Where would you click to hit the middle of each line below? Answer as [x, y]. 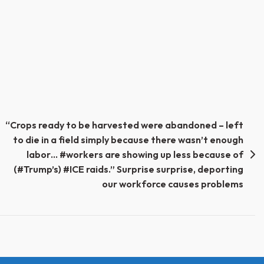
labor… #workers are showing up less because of [135, 154]
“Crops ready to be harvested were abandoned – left [124, 125]
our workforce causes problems [173, 184]
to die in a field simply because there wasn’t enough [128, 139]
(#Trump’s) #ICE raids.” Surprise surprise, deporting [128, 169]
